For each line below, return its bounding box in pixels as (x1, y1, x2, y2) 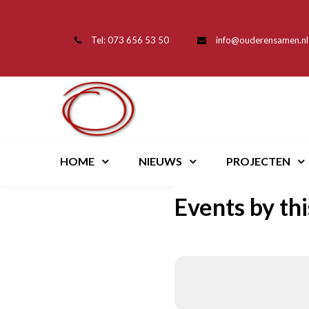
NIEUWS (139, 154, 182, 168)
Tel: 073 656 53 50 (91, 34, 169, 46)
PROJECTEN (226, 154, 290, 168)
